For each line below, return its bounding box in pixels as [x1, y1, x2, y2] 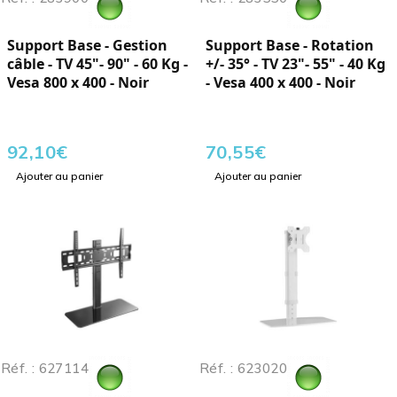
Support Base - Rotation [206, 35, 374, 56]
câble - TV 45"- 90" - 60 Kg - [7, 54, 188, 74]
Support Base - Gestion [7, 35, 167, 56]
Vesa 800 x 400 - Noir [7, 73, 149, 93]
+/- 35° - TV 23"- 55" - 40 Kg [206, 54, 385, 74]
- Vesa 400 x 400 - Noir [206, 73, 355, 93]
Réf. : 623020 [199, 360, 287, 378]
